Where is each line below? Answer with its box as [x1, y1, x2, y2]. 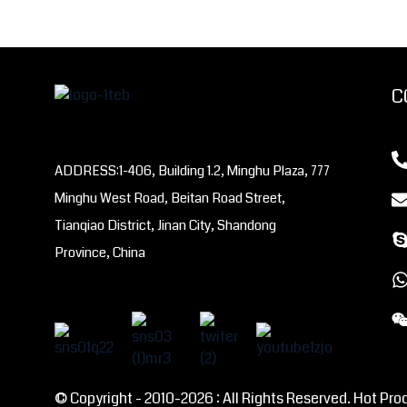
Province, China [55, 242, 146, 263]
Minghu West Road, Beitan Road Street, [55, 187, 286, 208]
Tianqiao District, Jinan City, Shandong [55, 214, 277, 235]
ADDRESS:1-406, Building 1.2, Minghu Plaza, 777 [55, 160, 331, 181]
